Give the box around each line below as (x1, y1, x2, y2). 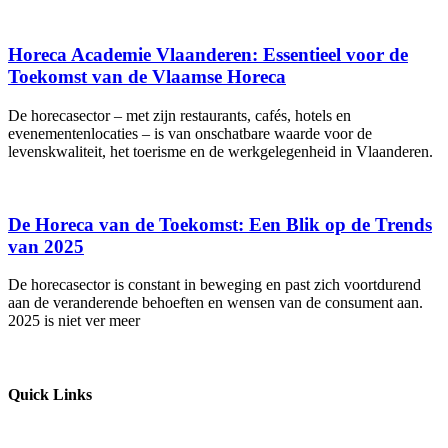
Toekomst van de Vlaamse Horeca (8, 66, 286, 88)
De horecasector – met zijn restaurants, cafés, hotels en (8, 107, 351, 124)
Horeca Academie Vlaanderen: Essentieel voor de (8, 44, 408, 66)
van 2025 (8, 235, 84, 257)
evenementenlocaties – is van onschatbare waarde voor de (8, 125, 372, 142)
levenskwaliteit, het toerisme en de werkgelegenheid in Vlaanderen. (8, 143, 433, 160)
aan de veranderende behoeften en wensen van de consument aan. (8, 294, 423, 312)
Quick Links (8, 385, 92, 403)
